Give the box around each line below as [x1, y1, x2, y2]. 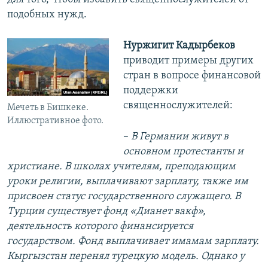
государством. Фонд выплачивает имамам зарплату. [7, 236, 259, 248]
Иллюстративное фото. [7, 116, 103, 126]
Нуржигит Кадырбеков [123, 40, 235, 52]
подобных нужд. [7, 9, 87, 21]
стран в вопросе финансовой [123, 70, 261, 82]
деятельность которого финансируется [7, 221, 193, 233]
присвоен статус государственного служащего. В [7, 191, 240, 203]
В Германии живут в [128, 131, 229, 143]
